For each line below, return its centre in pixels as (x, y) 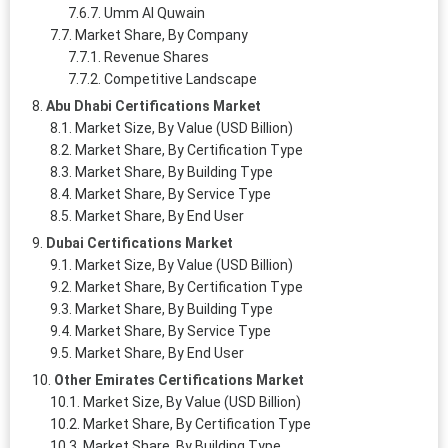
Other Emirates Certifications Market (179, 379)
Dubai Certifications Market (139, 242)
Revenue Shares (156, 56)
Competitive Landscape (180, 78)
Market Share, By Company (161, 34)
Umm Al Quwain (154, 12)
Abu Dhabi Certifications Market (153, 105)
